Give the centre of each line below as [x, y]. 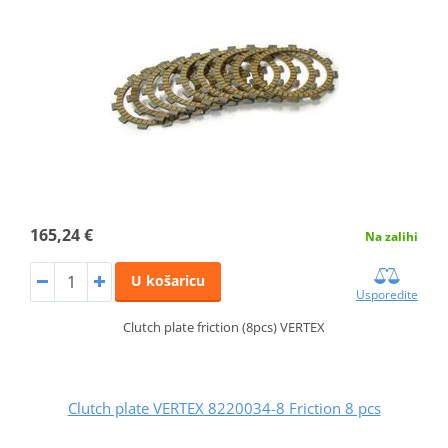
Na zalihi [392, 236]
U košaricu [167, 280]
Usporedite [387, 294]
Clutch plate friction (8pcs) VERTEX [224, 326]
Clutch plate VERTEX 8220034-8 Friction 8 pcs [224, 407]
